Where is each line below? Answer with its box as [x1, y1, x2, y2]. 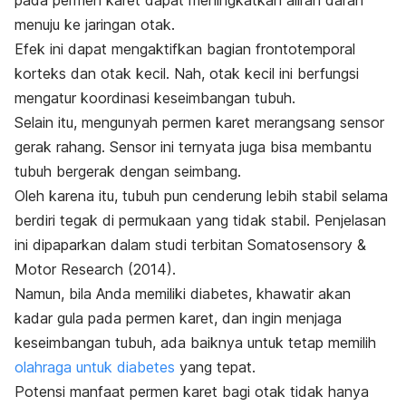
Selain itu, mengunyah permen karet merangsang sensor [14, 112, 384, 131]
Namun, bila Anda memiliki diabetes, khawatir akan [14, 284, 351, 303]
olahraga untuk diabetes [14, 357, 175, 376]
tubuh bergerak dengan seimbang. [14, 161, 246, 180]
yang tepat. [175, 357, 256, 376]
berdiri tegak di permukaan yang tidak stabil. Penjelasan [14, 210, 386, 229]
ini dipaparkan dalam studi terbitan [14, 235, 247, 254]
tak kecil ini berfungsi [218, 63, 359, 82]
